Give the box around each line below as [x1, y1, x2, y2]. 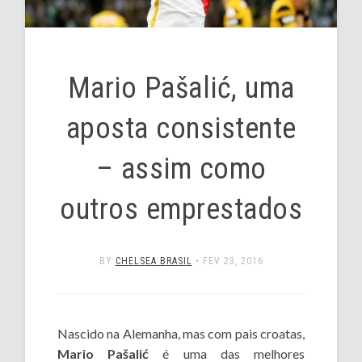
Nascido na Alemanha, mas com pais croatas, [57, 326, 305, 342]
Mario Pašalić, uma [67, 71, 295, 106]
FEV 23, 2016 [202, 255, 263, 267]
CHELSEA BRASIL [115, 255, 192, 267]
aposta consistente [65, 112, 297, 146]
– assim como [95, 152, 267, 187]
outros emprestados [60, 192, 302, 227]
